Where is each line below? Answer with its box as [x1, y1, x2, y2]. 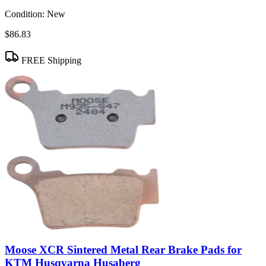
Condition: [5, 9, 45, 20]
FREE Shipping [19, 55, 81, 66]
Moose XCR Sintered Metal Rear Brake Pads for [5, 243, 242, 256]
